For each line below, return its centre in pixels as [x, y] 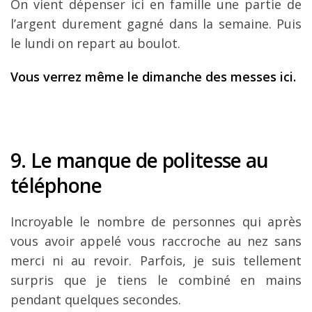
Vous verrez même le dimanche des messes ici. [155, 77]
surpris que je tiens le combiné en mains [156, 280]
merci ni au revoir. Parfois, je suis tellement [156, 260]
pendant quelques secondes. [96, 299]
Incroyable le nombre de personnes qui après [156, 221]
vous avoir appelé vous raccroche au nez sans [156, 241]
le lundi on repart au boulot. [95, 43]
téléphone [56, 185]
